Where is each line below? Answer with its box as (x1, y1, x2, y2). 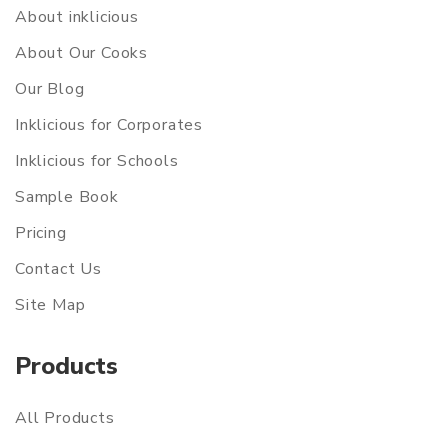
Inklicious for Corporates (15, 113, 203, 136)
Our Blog (15, 77, 85, 100)
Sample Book (15, 185, 119, 208)
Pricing (15, 221, 67, 244)
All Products (15, 406, 115, 429)
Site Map (15, 293, 86, 316)
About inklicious (15, 5, 139, 28)
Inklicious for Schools (15, 149, 179, 172)
